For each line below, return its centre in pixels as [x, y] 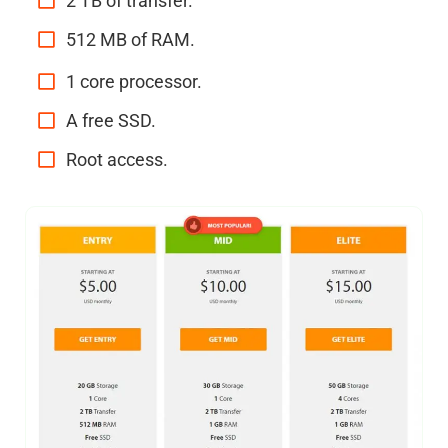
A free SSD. [111, 120]
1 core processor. [134, 81]
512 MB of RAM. [130, 39]
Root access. [117, 159]
